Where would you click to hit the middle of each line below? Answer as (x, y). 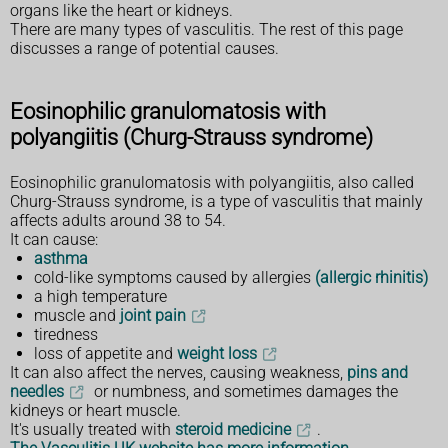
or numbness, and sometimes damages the (243, 391)
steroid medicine (233, 429)
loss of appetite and (105, 353)
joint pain (153, 315)
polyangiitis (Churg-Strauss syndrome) (191, 137)
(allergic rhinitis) (371, 277)
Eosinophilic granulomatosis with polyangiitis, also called (212, 182)
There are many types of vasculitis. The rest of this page (206, 30)
